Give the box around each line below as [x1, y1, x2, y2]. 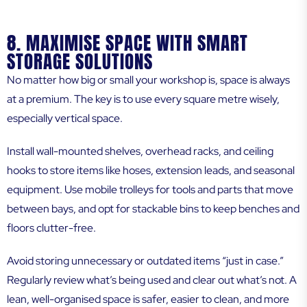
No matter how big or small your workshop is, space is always [7, 73, 290, 88]
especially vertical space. [7, 111, 123, 126]
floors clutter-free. [7, 221, 96, 236]
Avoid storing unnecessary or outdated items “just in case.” [7, 254, 284, 269]
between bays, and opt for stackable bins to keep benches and [7, 201, 299, 217]
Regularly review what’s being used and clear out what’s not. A [7, 273, 297, 288]
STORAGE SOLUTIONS [7, 47, 153, 76]
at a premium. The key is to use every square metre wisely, [7, 92, 280, 107]
